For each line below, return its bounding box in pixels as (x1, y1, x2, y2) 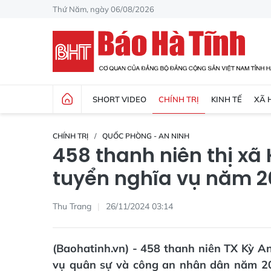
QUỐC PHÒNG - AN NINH (102, 131, 189, 140)
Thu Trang (53, 200, 91, 212)
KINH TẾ (211, 94, 242, 104)
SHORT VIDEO (93, 94, 146, 104)
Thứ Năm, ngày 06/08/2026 (53, 4, 154, 14)
